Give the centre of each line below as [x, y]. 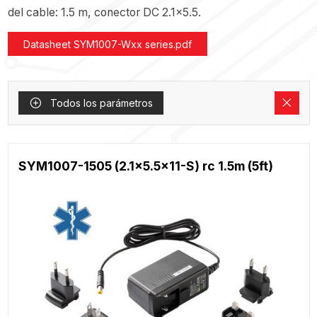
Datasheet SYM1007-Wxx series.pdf [107, 44]
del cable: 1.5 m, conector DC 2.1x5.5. [104, 13]
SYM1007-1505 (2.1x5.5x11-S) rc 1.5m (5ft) [145, 166]
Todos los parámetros [100, 103]
